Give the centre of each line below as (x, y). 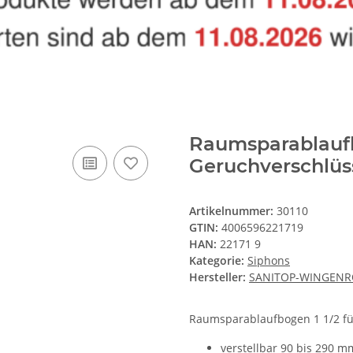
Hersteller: (217, 277)
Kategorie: (218, 260)
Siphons (269, 260)
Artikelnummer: (233, 210)
